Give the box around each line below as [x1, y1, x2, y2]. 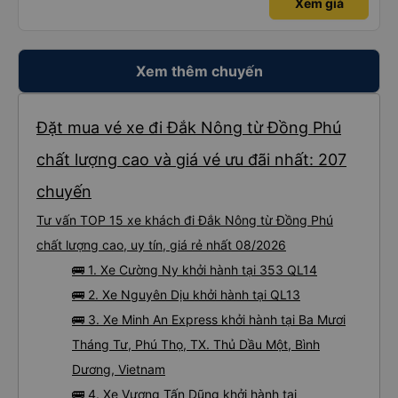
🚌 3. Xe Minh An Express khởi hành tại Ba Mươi [72, 312, 346, 327]
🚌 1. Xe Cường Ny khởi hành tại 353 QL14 [72, 262, 317, 277]
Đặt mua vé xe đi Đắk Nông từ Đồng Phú [36, 118, 341, 137]
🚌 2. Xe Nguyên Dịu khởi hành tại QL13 [72, 287, 300, 302]
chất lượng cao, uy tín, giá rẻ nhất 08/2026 [36, 237, 286, 252]
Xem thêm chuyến [135, 62, 263, 80]
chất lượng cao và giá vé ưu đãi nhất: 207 [36, 150, 346, 169]
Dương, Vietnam [72, 362, 165, 377]
